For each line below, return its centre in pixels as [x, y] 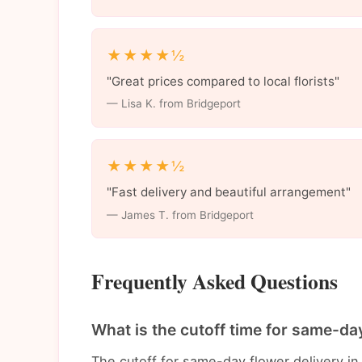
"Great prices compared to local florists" [223, 81]
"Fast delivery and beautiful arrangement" [228, 192]
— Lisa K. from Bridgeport [173, 104]
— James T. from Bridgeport [180, 215]
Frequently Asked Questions [215, 282]
